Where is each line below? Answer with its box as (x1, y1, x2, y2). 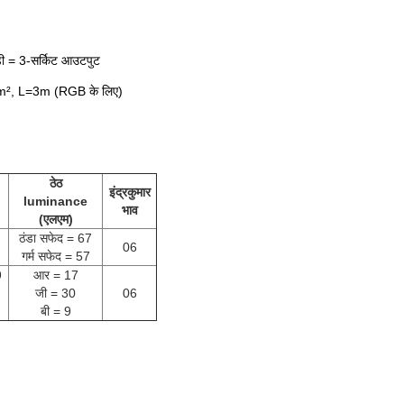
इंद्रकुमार (108, 185, 151, 199)
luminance (23, 194, 87, 208)
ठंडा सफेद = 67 (19, 231, 92, 245)
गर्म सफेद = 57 (21, 249, 90, 263)
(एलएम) (38, 212, 73, 226)
